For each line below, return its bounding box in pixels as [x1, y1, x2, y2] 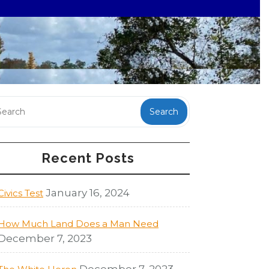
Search [150, 106, 178, 117]
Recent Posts [41, 150, 134, 166]
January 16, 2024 [46, 186, 130, 199]
